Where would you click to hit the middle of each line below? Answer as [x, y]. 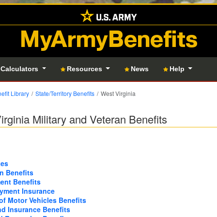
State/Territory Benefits [65, 93]
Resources [85, 69]
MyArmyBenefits [108, 39]
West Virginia [118, 93]
